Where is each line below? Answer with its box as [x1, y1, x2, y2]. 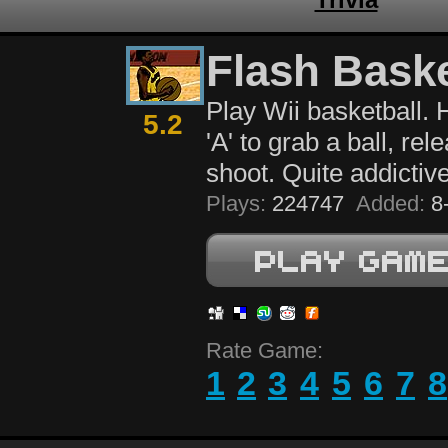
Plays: [206, 191, 266, 216]
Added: [356, 191, 425, 216]
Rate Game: [206, 338, 323, 363]
